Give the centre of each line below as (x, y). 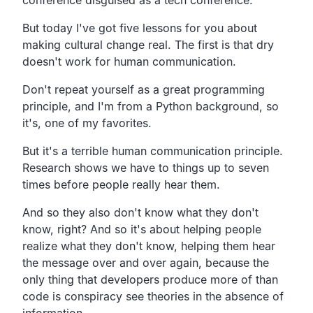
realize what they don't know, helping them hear (149, 246)
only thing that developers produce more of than (150, 279)
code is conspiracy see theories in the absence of (153, 296)
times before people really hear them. (121, 184)
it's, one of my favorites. (87, 123)
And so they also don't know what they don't (140, 212)
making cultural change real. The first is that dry (148, 44)
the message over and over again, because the (146, 262)
